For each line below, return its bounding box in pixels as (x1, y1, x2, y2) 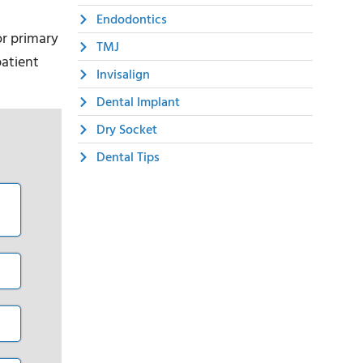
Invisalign (96, 64, 150, 86)
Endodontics (96, 9, 167, 31)
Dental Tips (96, 147, 160, 169)
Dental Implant (96, 92, 180, 113)
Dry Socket (96, 119, 157, 141)
